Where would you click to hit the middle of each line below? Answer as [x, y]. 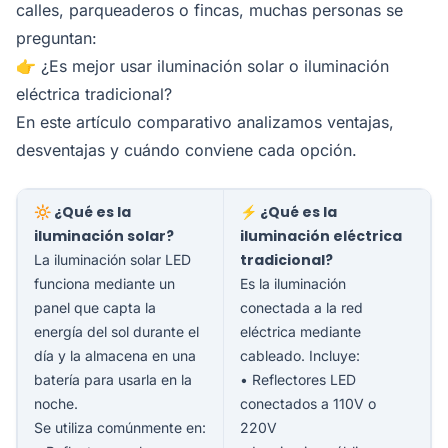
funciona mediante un [104, 283]
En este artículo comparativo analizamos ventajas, [205, 121]
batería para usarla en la [113, 379]
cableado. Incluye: [300, 355]
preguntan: [56, 37]
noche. [56, 403]
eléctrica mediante [300, 331]
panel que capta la [95, 307]
